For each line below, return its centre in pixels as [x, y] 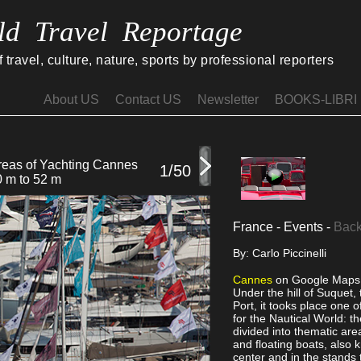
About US [71, 100]
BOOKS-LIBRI [316, 100]
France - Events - [283, 226]
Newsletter [228, 100]
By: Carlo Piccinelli [280, 253]
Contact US [148, 100]
